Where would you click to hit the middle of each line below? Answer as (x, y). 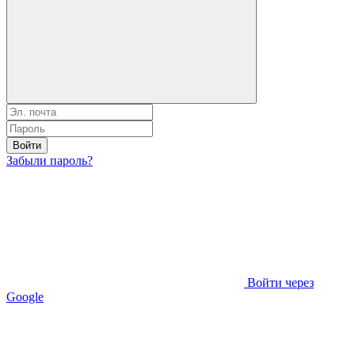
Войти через (281, 282)
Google (25, 296)
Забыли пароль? (50, 160)
